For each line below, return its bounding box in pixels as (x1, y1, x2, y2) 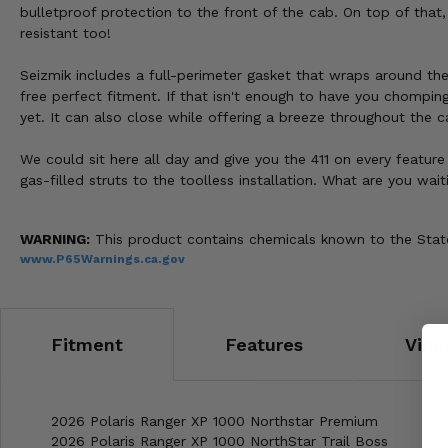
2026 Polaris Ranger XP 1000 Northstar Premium (51, 413, 378, 430)
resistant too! (20, 25, 111, 42)
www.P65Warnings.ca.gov (20, 252, 185, 267)
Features (225, 334, 303, 356)
